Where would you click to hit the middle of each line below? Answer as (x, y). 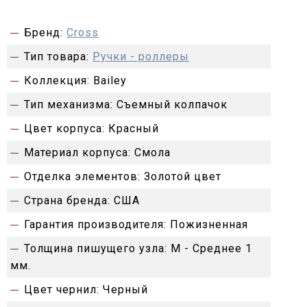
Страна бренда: (67, 201)
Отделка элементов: (82, 177)
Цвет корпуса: (64, 129)
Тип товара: (57, 57)
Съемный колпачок (172, 105)
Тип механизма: (69, 105)
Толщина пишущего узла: (96, 249)
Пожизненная (209, 225)
